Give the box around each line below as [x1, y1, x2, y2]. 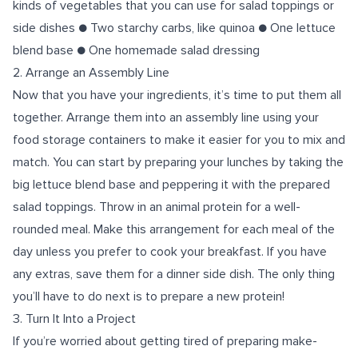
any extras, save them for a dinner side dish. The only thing [13, 266, 335, 282]
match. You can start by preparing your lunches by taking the [13, 154, 344, 170]
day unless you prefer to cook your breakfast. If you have [13, 244, 327, 260]
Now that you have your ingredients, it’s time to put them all [13, 87, 341, 103]
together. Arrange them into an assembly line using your [13, 109, 319, 125]
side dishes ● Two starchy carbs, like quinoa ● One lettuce [13, 20, 336, 36]
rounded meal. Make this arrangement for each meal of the [13, 221, 335, 237]
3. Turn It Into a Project [13, 311, 136, 327]
